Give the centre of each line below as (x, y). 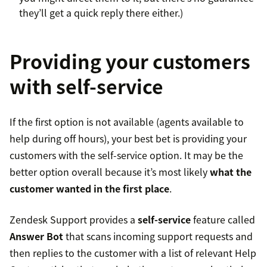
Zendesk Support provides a (74, 220)
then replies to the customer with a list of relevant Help (133, 253)
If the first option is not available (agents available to (127, 122)
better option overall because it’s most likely (110, 172)
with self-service (86, 86)
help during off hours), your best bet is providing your (128, 139)
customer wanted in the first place (89, 189)
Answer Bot (36, 236)
